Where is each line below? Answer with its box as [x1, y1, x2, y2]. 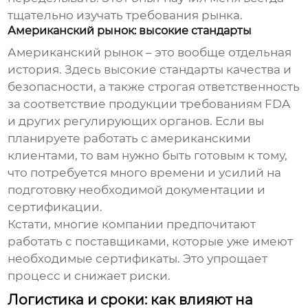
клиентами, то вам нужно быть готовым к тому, [8, 148, 288, 163]
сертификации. [8, 200, 103, 214]
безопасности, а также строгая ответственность [8, 80, 300, 94]
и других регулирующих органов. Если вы [8, 114, 265, 129]
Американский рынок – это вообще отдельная [8, 45, 292, 60]
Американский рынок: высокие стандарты [8, 24, 252, 38]
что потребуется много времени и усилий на [8, 166, 282, 180]
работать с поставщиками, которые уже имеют [8, 234, 294, 249]
